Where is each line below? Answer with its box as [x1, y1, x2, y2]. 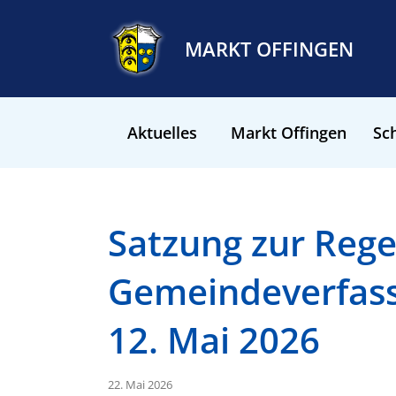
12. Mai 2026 [108, 316, 320, 364]
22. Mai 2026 [108, 377, 172, 392]
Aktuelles [127, 122, 198, 143]
